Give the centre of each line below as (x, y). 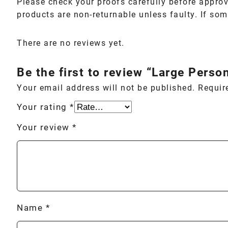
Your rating (43, 107)
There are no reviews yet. (71, 43)
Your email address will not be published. (106, 88)
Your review (45, 127)
